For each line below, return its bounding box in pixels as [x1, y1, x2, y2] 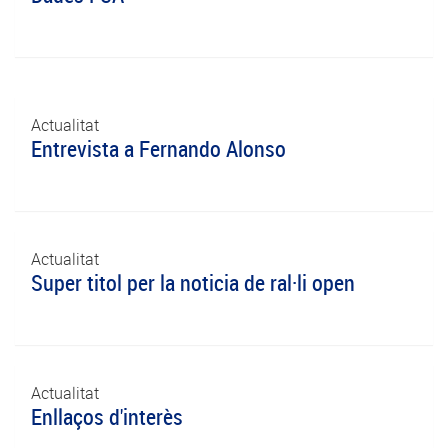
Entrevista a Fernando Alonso [31, 134, 286, 163]
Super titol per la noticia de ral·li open [31, 268, 355, 297]
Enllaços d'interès [31, 402, 183, 431]
